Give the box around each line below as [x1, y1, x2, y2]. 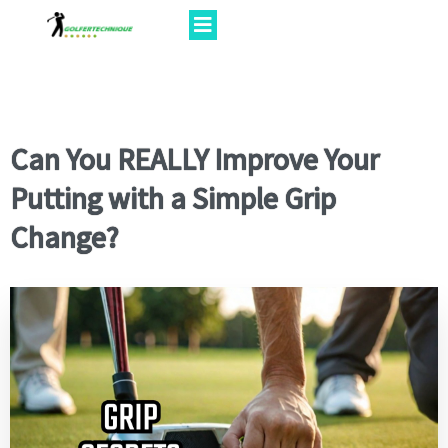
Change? [10, 218, 118, 256]
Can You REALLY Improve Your [10, 140, 379, 178]
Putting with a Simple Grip [10, 179, 336, 217]
